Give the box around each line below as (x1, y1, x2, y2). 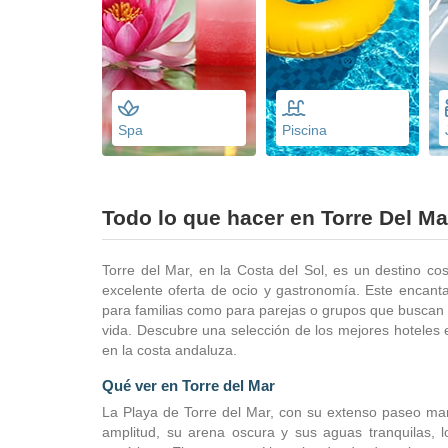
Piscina (281, 122, 327, 138)
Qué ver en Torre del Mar (102, 377, 275, 394)
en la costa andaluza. (102, 342, 237, 358)
